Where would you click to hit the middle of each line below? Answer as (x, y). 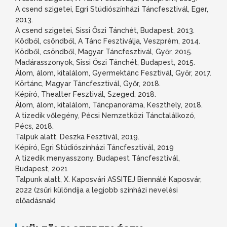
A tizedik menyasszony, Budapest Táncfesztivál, (98, 158)
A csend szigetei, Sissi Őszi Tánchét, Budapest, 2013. (105, 30)
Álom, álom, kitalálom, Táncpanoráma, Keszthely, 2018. (109, 105)
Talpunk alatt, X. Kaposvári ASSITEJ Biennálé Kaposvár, (108, 179)
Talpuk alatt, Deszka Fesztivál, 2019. (77, 137)
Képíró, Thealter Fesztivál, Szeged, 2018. (86, 94)
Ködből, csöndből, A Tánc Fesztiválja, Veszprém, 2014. (108, 41)
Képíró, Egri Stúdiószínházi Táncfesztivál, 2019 (94, 147)
